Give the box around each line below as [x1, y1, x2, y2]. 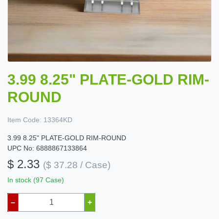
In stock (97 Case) [7, 176, 64, 184]
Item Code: [7, 116, 42, 124]
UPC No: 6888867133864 [7, 144, 87, 153]
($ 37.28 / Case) [43, 160, 110, 171]
